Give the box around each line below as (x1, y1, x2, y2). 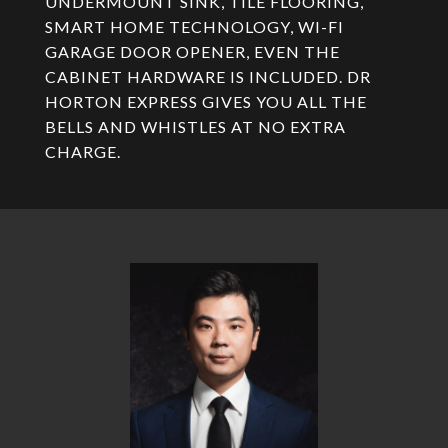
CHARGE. (45, 142, 121, 161)
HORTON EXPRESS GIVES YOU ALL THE (45, 92, 367, 111)
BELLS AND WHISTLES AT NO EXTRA (45, 117, 346, 136)
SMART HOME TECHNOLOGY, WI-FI (45, 17, 344, 36)
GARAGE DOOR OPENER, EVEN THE (45, 42, 340, 61)
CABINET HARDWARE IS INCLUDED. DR (45, 67, 371, 86)
